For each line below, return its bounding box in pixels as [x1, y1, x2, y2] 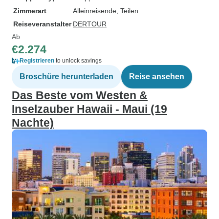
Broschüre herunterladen [20, 72, 113, 81]
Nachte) [12, 116, 54, 129]
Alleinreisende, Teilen [73, 7, 138, 15]
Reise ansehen [129, 72, 184, 81]
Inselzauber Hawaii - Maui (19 [12, 103, 167, 115]
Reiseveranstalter [13, 20, 71, 28]
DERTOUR [73, 20, 107, 28]
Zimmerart [13, 7, 46, 15]
